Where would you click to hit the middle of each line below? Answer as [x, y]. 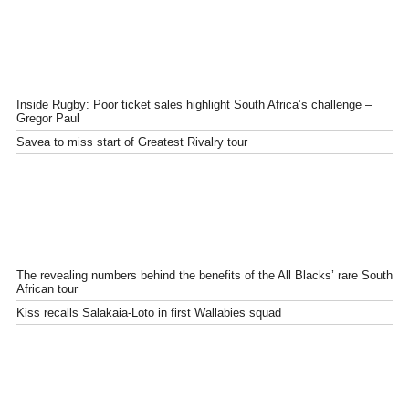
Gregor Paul [48, 118]
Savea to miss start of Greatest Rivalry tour [132, 142]
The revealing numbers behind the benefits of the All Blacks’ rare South [204, 275]
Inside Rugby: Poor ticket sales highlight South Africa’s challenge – [194, 104]
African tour [47, 288]
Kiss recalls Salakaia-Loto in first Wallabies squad [149, 312]
